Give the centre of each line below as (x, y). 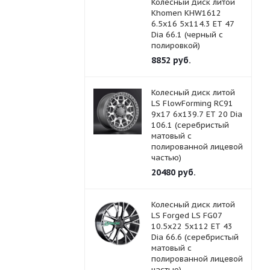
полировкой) (175, 46)
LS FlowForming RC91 (192, 103)
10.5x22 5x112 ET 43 (192, 226)
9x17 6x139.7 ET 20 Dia (196, 114)
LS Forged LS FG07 (187, 215)
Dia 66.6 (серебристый (195, 237)
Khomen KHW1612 (186, 13)
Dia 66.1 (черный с (187, 35)
